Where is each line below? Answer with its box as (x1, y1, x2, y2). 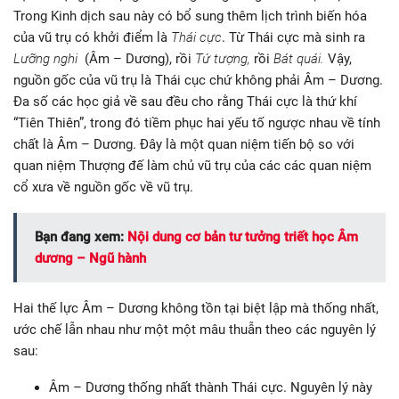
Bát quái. (273, 51, 328, 68)
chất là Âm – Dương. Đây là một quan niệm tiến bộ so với (13, 136, 354, 153)
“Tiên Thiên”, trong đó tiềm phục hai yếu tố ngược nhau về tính (13, 115, 380, 132)
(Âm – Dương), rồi (81, 51, 195, 68)
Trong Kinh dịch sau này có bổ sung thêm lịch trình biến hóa (13, 8, 367, 25)
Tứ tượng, (195, 51, 254, 68)
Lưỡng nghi (13, 51, 81, 68)
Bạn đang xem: (35, 229, 127, 246)
